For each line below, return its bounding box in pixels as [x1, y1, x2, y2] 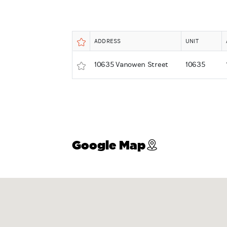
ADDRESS [94, 37, 121, 45]
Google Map [71, 137, 145, 152]
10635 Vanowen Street [94, 60, 168, 69]
